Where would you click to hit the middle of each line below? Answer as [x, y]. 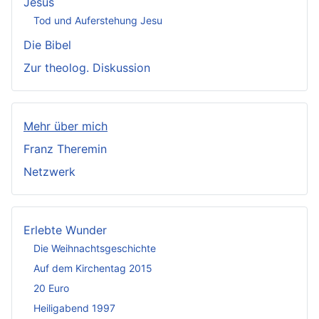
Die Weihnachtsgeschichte [95, 249]
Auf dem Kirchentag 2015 [93, 268]
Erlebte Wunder [65, 230]
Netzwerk [49, 171]
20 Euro [51, 288]
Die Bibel [47, 45]
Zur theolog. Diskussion [87, 67]
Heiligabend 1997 [74, 308]
